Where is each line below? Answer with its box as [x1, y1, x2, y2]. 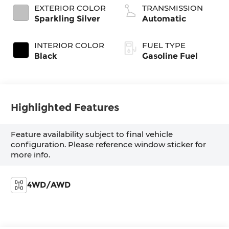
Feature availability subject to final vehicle [11, 129, 173, 140]
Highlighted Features [11, 101, 120, 114]
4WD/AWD [27, 179, 71, 190]
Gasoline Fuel [142, 51, 198, 61]
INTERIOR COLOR [34, 40, 105, 50]
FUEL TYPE [142, 40, 186, 50]
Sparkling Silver [34, 13, 101, 24]
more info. [11, 150, 51, 160]
